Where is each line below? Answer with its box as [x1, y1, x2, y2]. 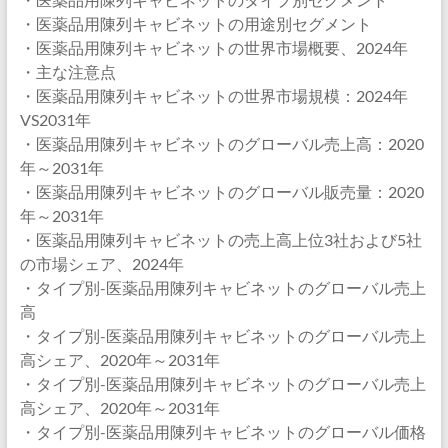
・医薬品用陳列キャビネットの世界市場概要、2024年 [19, 38, 408, 57]
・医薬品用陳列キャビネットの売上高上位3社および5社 [19, 230, 422, 249]
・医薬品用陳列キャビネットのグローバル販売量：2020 [19, 182, 424, 201]
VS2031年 [19, 110, 91, 129]
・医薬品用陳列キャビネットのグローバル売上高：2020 [19, 134, 424, 153]
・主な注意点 [19, 62, 116, 81]
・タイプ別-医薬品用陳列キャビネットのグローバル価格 [19, 422, 426, 441]
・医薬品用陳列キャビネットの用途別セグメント [19, 14, 372, 33]
